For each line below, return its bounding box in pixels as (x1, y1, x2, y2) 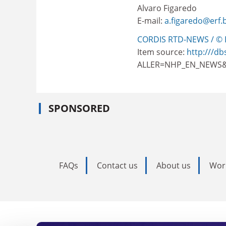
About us (156, 159, 191, 171)
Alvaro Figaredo (137, 2, 197, 14)
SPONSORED (48, 101, 110, 115)
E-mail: (137, 15, 164, 26)
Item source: (137, 46, 187, 58)
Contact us (97, 159, 138, 171)
